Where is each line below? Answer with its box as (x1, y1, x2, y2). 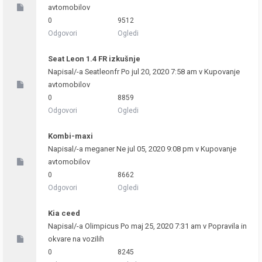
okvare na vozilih (48, 235, 104, 243)
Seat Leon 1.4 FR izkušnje (48, 54, 140, 63)
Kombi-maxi (48, 132, 93, 140)
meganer (85, 144, 115, 153)
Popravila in (208, 222, 247, 230)
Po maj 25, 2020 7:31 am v (119, 222, 208, 230)
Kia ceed (48, 209, 80, 218)
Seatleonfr (85, 67, 119, 76)
